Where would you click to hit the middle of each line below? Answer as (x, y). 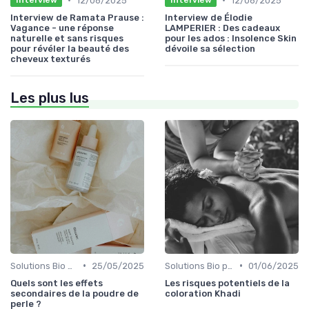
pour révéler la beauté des (70, 48)
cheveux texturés (50, 59)
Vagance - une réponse (62, 28)
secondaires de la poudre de (74, 293)
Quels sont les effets (57, 283)
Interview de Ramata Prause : (77, 17)
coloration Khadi (203, 293)
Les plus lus (50, 98)
